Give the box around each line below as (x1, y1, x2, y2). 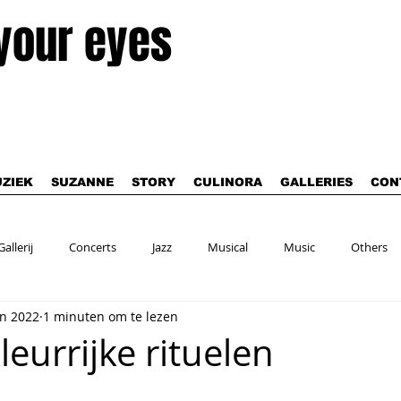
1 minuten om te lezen (43, 307, 178, 325)
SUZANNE (51, 175, 114, 189)
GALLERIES (280, 175, 353, 189)
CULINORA (193, 175, 262, 189)
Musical (208, 239, 248, 255)
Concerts (69, 239, 116, 255)
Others (351, 239, 388, 255)
